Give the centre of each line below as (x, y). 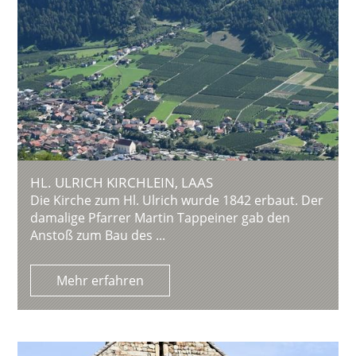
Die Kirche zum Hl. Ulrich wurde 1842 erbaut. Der (177, 201)
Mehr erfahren (101, 281)
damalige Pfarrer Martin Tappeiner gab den (161, 218)
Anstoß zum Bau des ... (98, 236)
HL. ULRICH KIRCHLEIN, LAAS (122, 183)
